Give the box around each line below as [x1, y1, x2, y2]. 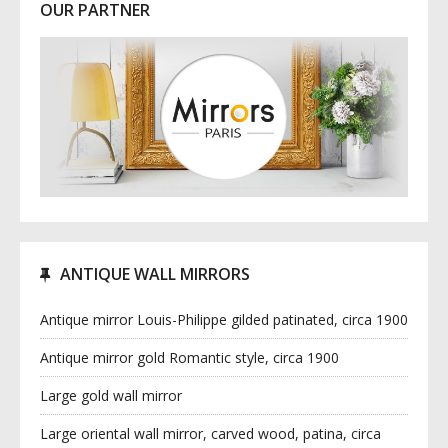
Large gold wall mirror [40, 386, 182, 406]
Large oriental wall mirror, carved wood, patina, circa [40, 424, 381, 444]
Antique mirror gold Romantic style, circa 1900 [40, 348, 339, 368]
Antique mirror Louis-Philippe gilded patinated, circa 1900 [40, 310, 408, 330]
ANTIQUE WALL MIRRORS [60, 263, 250, 286]
